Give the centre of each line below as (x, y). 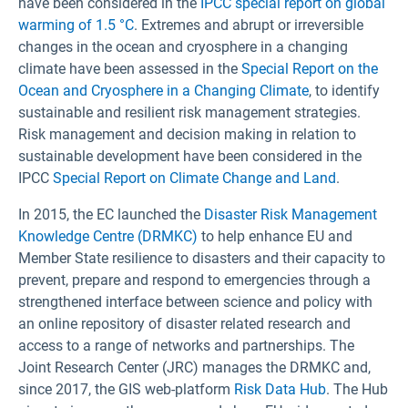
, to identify (344, 91)
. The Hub (357, 390)
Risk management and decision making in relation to (187, 135)
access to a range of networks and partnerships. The (186, 346)
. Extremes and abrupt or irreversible (249, 25)
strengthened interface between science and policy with (195, 302)
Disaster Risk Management (291, 215)
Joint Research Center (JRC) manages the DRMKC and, (194, 368)
